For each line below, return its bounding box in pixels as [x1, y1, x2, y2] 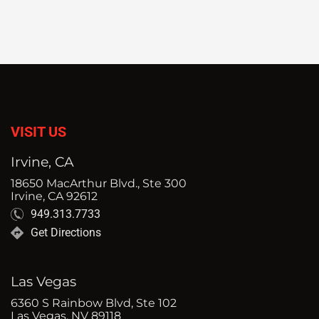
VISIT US [11, 123, 66, 140]
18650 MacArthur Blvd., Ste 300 [11, 176, 187, 191]
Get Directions [31, 226, 101, 240]
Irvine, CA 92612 [11, 189, 98, 204]
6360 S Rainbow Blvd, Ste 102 [11, 295, 177, 310]
